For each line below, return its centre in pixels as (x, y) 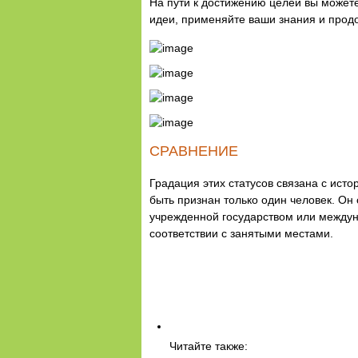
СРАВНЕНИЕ (194, 151)
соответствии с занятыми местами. (241, 233)
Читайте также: (209, 346)
